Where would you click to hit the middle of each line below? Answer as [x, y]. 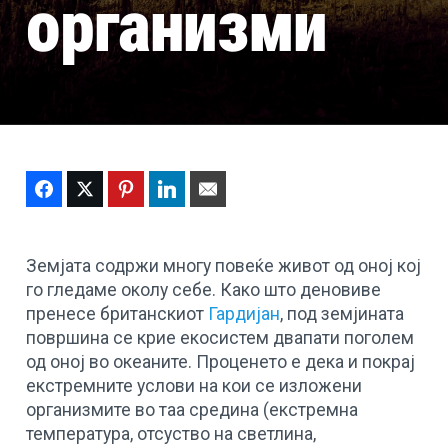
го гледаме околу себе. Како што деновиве [204, 289]
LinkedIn [213, 188]
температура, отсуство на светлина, [171, 433]
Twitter [126, 188]
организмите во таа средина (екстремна [192, 409]
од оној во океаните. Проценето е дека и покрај [221, 361]
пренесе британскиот [117, 313]
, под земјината [342, 313]
